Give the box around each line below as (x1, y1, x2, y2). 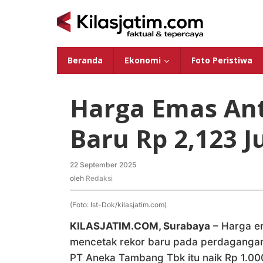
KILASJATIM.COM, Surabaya (70, 220, 210, 232)
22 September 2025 (70, 160, 136, 169)
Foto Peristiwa (191, 55, 252, 66)
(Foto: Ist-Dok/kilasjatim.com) (70, 200, 167, 210)
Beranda (68, 55, 103, 66)
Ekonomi (124, 55, 161, 66)
